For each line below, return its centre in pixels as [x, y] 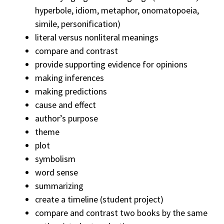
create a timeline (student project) [99, 199]
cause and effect [65, 105]
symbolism [55, 159]
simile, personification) [78, 24]
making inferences [69, 78]
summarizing [59, 186]
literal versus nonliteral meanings [97, 37]
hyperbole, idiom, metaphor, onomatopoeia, [117, 10]
